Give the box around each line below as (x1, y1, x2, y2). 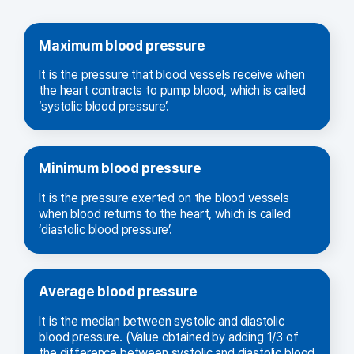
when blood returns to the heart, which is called (39, 206, 291, 222)
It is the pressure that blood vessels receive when (39, 67, 305, 83)
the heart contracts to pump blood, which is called (39, 83, 306, 99)
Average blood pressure (39, 283, 198, 300)
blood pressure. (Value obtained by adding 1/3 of (39, 329, 299, 345)
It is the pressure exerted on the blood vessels (39, 190, 289, 206)
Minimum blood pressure (39, 160, 201, 177)
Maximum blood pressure (39, 36, 205, 54)
